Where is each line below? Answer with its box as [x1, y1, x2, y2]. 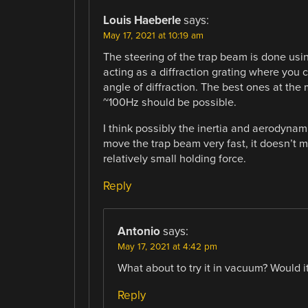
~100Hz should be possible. [102, 95, 236, 109]
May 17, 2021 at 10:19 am [102, 30, 203, 41]
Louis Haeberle [102, 12, 181, 27]
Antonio [117, 223, 160, 239]
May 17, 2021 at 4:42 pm [117, 241, 217, 252]
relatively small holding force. [102, 151, 246, 166]
